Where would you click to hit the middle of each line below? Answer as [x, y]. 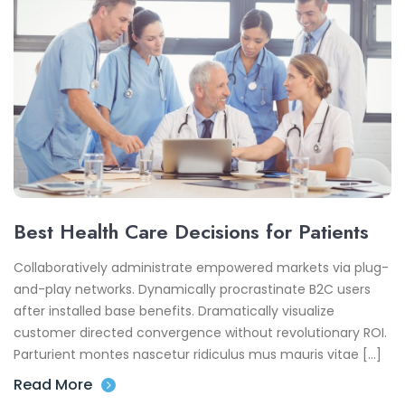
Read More [53, 384]
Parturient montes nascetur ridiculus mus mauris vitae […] [198, 354]
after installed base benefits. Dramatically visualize [174, 311]
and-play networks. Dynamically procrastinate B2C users [192, 289]
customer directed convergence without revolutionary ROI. [200, 332]
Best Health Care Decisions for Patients [191, 231]
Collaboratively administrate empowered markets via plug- [201, 267]
